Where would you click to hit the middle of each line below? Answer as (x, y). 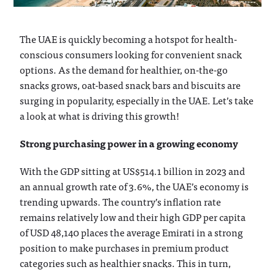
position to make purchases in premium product (125, 247)
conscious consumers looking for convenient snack (131, 54)
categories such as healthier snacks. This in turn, (126, 262)
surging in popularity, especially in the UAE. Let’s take (137, 100)
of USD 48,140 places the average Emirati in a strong (132, 232)
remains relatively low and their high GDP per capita (133, 216)
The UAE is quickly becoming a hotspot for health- (129, 38)
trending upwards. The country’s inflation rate (121, 201)
